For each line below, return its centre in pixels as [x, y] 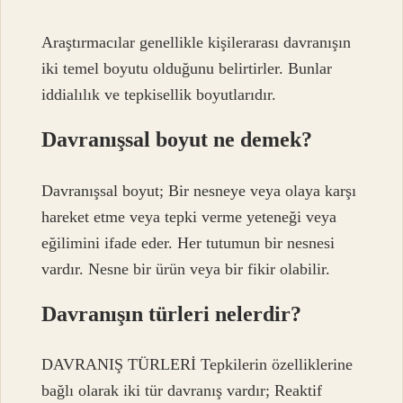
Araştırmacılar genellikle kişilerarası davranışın [197, 43]
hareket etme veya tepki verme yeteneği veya [189, 216]
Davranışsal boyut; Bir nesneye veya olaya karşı [199, 190]
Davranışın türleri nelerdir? [172, 313]
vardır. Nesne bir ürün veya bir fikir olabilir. [186, 269]
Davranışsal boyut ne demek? [177, 140]
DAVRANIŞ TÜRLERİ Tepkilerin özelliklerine [197, 365]
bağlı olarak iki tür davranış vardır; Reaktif [182, 391]
